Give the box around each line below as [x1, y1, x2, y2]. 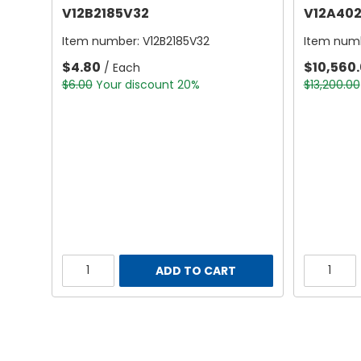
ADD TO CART [156, 262, 237, 279]
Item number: [61, 33, 143, 50]
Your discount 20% [95, 77, 200, 93]
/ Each [103, 60, 140, 77]
